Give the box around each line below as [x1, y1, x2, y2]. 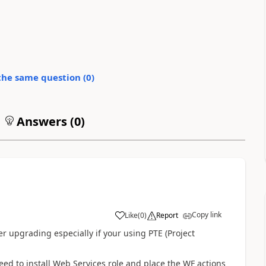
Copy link [191, 210, 221, 220]
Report [156, 210, 178, 220]
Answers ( [13, 113, 74, 129]
